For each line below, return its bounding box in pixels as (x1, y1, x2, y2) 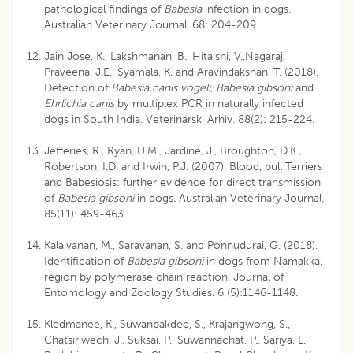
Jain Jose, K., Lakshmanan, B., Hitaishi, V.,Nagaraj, (44, 49, 285, 63)
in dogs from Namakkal (206, 254, 322, 268)
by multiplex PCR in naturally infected (114, 96, 303, 110)
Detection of (44, 80, 111, 95)
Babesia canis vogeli (111, 80, 210, 95)
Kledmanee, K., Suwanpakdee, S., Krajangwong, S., (44, 317, 290, 331)
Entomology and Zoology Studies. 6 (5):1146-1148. (44, 285, 298, 299)
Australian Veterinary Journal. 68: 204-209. (44, 17, 261, 32)
